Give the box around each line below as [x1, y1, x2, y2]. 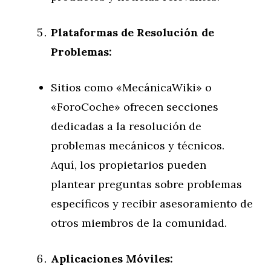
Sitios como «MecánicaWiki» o [51, 80, 212, 94]
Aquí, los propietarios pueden [51, 158, 206, 172]
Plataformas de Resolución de [51, 25, 214, 39]
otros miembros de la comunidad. [51, 216, 227, 230]
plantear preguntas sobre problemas [51, 177, 242, 191]
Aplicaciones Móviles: [51, 252, 173, 266]
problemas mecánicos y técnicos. [51, 139, 224, 152]
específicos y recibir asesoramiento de [51, 197, 253, 211]
